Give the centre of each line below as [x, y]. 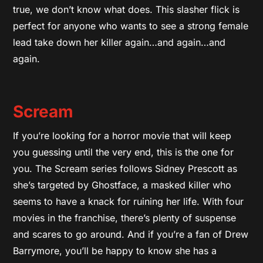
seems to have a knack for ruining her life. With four [129, 201]
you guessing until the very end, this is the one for [124, 152]
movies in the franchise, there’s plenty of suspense [125, 218]
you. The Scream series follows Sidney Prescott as [125, 168]
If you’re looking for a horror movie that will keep [122, 135]
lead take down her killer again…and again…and [119, 42]
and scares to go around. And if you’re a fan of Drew [131, 234]
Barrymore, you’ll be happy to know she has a [115, 250]
